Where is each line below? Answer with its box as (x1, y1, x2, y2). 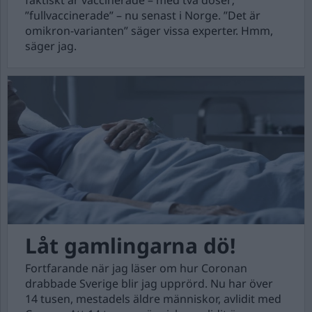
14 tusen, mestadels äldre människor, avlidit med (25, 291, 281, 306)
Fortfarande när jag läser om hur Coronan (25, 260, 247, 276)
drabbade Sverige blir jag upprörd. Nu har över (25, 276, 273, 291)
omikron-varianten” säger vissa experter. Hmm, (25, 23, 273, 38)
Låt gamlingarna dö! (25, 231, 235, 260)
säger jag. (25, 38, 77, 54)
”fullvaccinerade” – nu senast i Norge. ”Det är (25, 8, 260, 23)
